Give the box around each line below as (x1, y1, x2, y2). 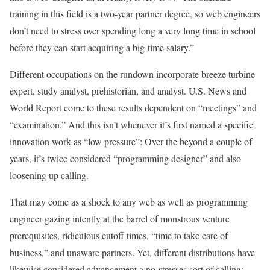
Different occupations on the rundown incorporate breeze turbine (10, 67, 255, 80)
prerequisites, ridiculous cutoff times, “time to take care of (10, 228, 228, 242)
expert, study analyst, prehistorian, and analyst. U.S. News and (10, 84, 246, 97)
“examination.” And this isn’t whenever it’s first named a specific (10, 118, 253, 131)
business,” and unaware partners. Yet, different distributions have (10, 245, 255, 259)
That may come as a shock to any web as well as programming (10, 195, 248, 208)
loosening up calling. (10, 168, 89, 181)
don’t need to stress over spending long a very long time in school (10, 24, 256, 37)
